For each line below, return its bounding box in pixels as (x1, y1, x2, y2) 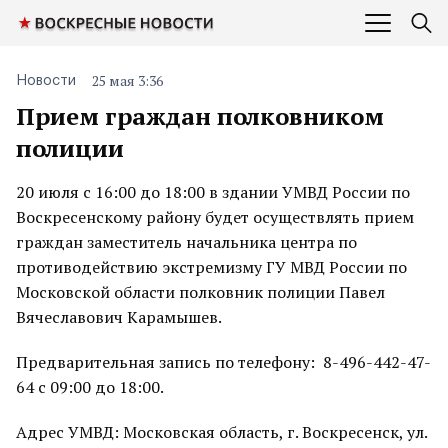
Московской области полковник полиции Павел (16, 281, 385, 303)
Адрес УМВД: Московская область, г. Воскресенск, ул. (16, 421, 427, 443)
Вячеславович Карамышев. (16, 306, 222, 328)
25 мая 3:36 (92, 71, 163, 90)
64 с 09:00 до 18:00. (16, 376, 164, 398)
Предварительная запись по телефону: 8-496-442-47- (16, 351, 431, 373)
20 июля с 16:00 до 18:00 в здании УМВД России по (16, 181, 410, 203)
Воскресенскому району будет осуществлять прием (16, 206, 414, 228)
